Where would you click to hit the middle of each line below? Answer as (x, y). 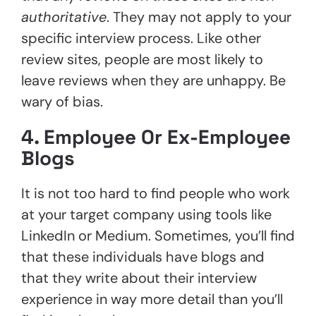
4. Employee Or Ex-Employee (156, 136)
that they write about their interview (139, 278)
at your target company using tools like (146, 214)
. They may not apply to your (199, 17)
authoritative (64, 17)
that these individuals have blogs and (143, 256)
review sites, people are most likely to (142, 59)
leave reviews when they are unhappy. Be (153, 80)
